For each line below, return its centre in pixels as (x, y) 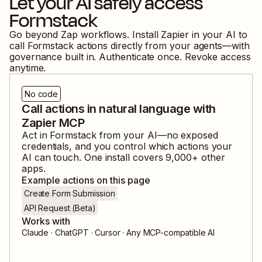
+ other (208, 157)
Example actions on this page (86, 180)
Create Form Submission (70, 193)
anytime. (28, 68)
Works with (46, 221)
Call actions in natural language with (119, 108)
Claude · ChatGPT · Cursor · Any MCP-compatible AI (118, 232)
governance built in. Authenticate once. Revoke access (130, 56)
